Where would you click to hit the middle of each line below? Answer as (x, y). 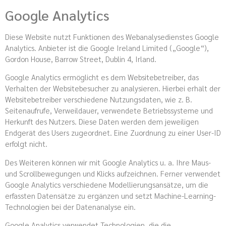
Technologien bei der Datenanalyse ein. (70, 206)
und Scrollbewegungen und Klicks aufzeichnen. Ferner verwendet (113, 173)
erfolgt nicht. (26, 144)
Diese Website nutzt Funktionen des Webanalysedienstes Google (112, 36)
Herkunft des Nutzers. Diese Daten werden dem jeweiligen (102, 122)
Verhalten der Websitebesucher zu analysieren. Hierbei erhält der (113, 88)
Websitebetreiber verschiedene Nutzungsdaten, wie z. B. (99, 99)
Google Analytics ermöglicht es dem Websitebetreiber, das (102, 77)
